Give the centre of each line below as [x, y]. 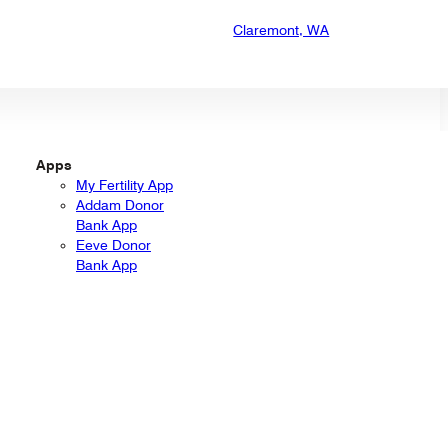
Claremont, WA [281, 29]
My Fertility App [124, 184]
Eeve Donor [113, 244]
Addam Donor [120, 204]
